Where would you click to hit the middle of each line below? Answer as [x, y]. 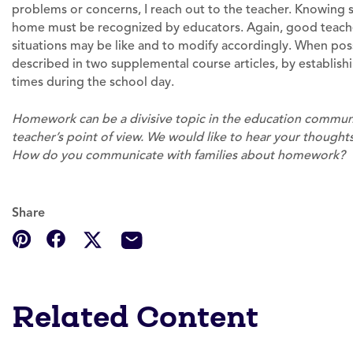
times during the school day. [93, 82]
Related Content [135, 317]
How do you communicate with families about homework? [178, 155]
